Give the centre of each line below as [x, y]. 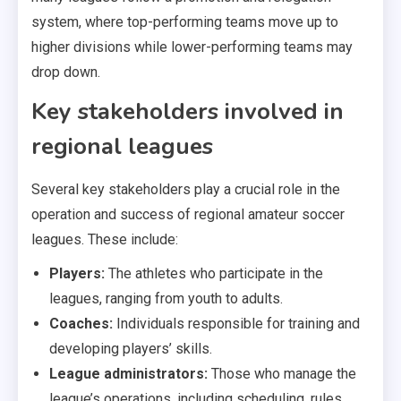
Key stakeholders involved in [188, 112]
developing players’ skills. [131, 349]
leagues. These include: [105, 240]
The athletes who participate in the [214, 274]
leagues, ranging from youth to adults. [166, 299]
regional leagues [122, 147]
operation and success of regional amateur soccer [188, 215]
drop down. [66, 73]
